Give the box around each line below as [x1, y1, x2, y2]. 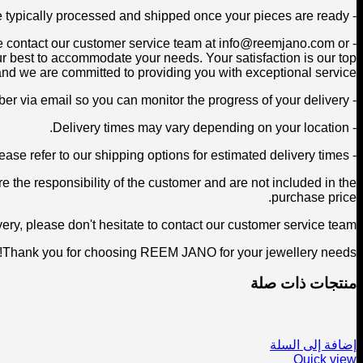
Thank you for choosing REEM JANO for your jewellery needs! [2, 245, 357, 259]
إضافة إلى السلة [270, 337, 357, 352]
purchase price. [271, 190, 357, 204]
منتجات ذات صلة [250, 275, 357, 293]
